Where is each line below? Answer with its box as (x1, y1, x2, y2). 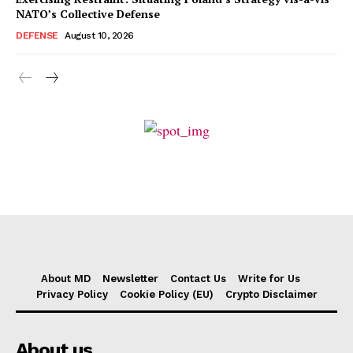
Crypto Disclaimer (225, 288, 318, 301)
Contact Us (170, 273, 226, 285)
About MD (41, 273, 91, 285)
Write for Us (238, 273, 300, 285)
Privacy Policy (35, 288, 108, 301)
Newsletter (102, 273, 158, 285)
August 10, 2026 (65, 29, 134, 41)
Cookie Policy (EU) (119, 288, 214, 301)
